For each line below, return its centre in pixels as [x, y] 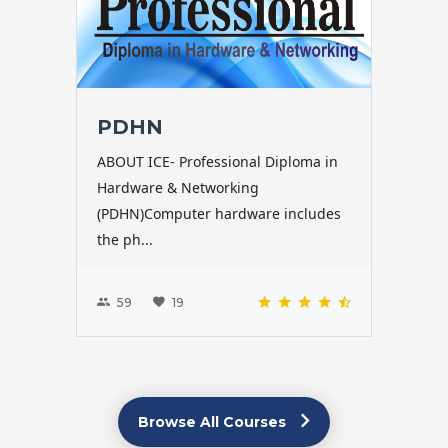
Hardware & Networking [178, 188]
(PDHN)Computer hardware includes [219, 214]
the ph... [125, 240]
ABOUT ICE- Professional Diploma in [217, 162]
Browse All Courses [214, 422]
